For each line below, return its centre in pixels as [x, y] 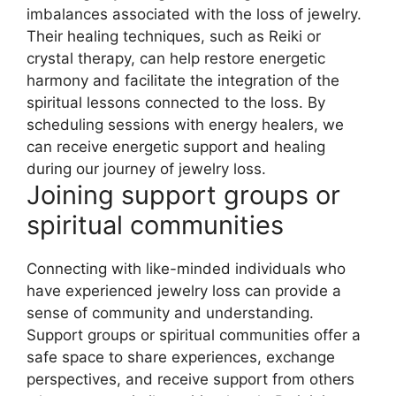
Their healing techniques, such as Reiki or [174, 36]
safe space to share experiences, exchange [181, 357]
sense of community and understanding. [170, 312]
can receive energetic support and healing [176, 146]
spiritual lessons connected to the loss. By [176, 102]
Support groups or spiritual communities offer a [194, 335]
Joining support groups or [183, 194]
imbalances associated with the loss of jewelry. [194, 14]
